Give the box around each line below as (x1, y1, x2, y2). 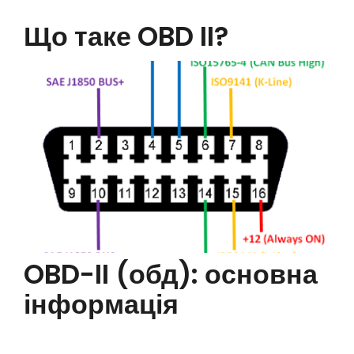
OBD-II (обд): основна (24, 254, 318, 293)
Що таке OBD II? (24, 17, 228, 55)
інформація (24, 284, 179, 323)
